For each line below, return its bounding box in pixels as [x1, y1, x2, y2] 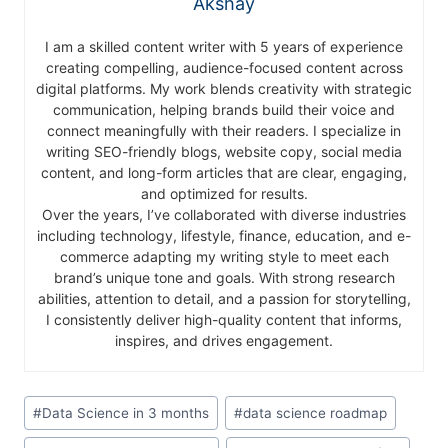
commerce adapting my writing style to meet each [59, 248, 389, 266]
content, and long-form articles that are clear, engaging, [41, 164, 407, 182]
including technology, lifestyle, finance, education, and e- [37, 227, 411, 245]
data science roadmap [243, 404, 388, 421]
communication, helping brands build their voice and [53, 101, 395, 119]
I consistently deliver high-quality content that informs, [46, 311, 402, 329]
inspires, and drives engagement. [115, 332, 333, 350]
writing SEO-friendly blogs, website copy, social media [46, 143, 402, 161]
